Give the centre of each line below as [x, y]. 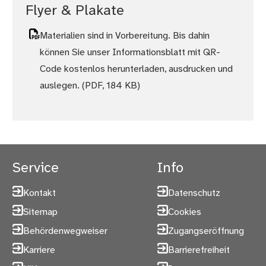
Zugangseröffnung [206, 232]
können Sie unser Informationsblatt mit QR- [130, 53]
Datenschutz [194, 194]
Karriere [39, 251]
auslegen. [61, 86]
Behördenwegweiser [66, 232]
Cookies [184, 213]
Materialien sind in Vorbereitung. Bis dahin [124, 36]
